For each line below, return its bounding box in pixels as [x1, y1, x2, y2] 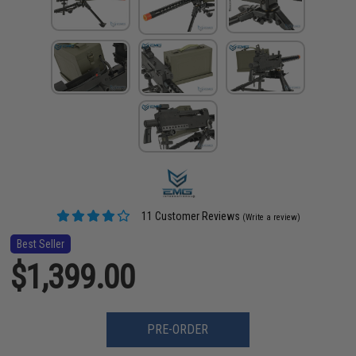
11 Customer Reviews [138, 210, 240, 223]
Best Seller [17, 238, 65, 251]
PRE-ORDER [147, 322, 209, 338]
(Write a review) [242, 212, 300, 223]
